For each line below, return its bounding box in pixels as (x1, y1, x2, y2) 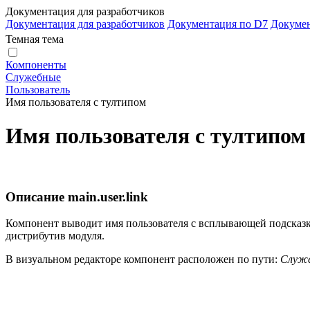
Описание (6, 189, 68, 204)
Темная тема (6, 33, 64, 45)
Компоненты (6, 59, 66, 71)
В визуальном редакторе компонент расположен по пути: (6, 253, 280, 266)
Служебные (6, 71, 61, 83)
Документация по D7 (167, 18, 268, 30)
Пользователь (6, 84, 70, 95)
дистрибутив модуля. (6, 230, 104, 242)
